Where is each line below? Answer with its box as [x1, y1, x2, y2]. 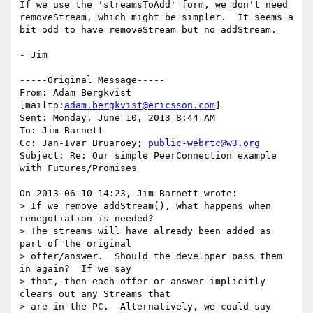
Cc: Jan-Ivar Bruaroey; [20, 138, 148, 149]
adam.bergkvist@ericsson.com [64, 100, 215, 111]
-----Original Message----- [20, 75, 165, 86]
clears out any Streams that [20, 289, 176, 300]
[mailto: [20, 100, 64, 111]
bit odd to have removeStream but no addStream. [20, 24, 277, 36]
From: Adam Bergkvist [20, 87, 131, 99]
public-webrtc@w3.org [148, 138, 260, 149]
